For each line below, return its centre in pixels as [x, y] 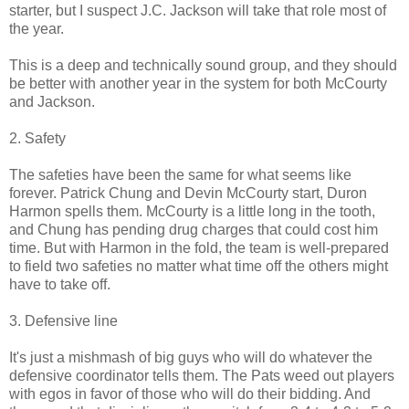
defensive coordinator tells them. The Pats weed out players [202, 375]
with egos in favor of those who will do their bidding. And [190, 393]
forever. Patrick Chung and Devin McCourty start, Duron [188, 193]
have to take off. [60, 284]
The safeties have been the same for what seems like [180, 174]
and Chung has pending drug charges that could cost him [194, 229]
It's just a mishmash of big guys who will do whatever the [191, 357]
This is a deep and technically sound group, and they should [203, 65]
